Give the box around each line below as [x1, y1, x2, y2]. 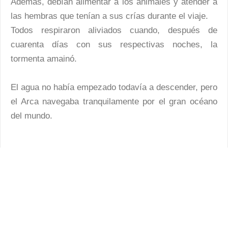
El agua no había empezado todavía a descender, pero [11, 82, 217, 92]
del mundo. [11, 110, 52, 121]
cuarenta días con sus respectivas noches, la [11, 39, 217, 49]
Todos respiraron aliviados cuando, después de [11, 25, 217, 35]
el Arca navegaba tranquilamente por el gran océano [11, 96, 217, 106]
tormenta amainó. [11, 53, 77, 64]
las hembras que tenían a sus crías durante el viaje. [11, 11, 208, 21]
